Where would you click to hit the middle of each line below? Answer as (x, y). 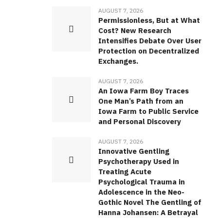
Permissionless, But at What (149, 20)
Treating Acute (125, 172)
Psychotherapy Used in (138, 162)
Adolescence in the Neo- (141, 192)
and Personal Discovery (139, 122)
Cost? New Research (135, 31)
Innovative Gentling (134, 151)
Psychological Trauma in (141, 182)
